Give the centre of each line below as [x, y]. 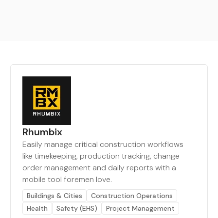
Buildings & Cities [55, 196]
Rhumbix [43, 132]
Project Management [141, 208]
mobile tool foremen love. [67, 179]
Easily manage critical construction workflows [103, 144]
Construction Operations [132, 196]
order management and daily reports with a [100, 168]
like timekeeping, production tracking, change [101, 156]
